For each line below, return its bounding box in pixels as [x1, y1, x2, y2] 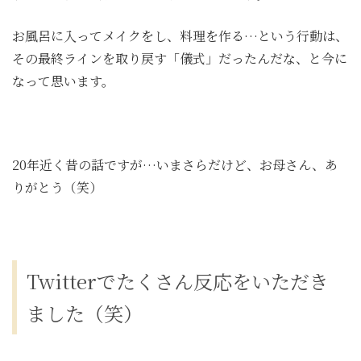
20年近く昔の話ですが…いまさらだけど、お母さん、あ [12, 155, 338, 174]
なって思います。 [12, 71, 114, 90]
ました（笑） [27, 298, 143, 327]
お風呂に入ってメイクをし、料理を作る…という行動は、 [12, 26, 348, 45]
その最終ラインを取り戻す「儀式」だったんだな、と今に [12, 48, 347, 68]
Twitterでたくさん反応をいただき [27, 266, 329, 295]
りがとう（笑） [12, 177, 102, 197]
